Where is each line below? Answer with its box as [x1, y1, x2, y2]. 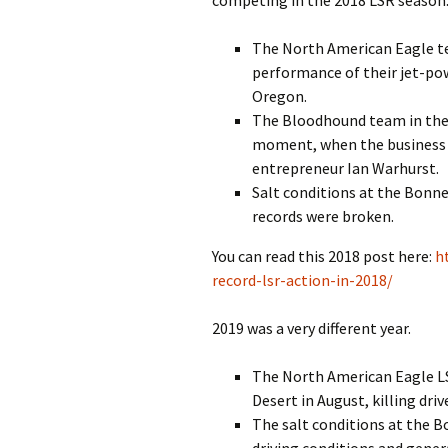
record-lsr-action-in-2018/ [212, 270, 393, 290]
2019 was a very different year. [212, 318, 411, 338]
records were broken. [252, 206, 394, 226]
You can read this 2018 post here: [212, 246, 435, 266]
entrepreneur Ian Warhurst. [252, 158, 439, 178]
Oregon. [252, 86, 307, 106]
